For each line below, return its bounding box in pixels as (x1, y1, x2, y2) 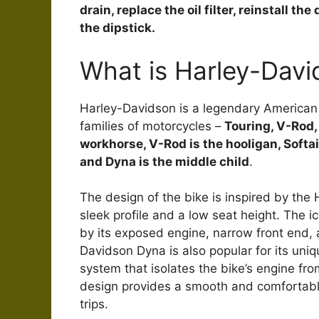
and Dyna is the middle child (80, 154, 249, 169)
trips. (80, 297, 108, 312)
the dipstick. (80, 21, 155, 36)
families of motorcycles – (80, 118, 221, 133)
